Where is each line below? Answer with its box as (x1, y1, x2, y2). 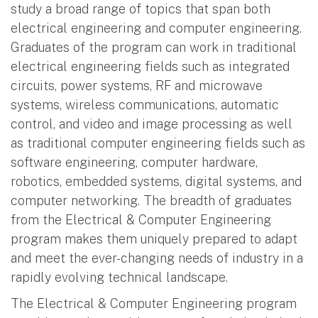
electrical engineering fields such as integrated (11, 58, 290, 74)
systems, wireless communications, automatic (11, 97, 279, 112)
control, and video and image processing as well (11, 116, 292, 131)
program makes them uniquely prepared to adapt (11, 231, 297, 246)
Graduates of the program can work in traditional (11, 39, 297, 55)
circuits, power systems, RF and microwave (11, 77, 263, 93)
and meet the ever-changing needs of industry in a (11, 250, 303, 265)
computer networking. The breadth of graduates (11, 192, 292, 208)
